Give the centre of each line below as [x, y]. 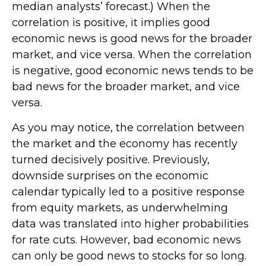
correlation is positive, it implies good [111, 23]
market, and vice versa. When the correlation [132, 55]
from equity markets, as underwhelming [120, 208]
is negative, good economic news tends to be [133, 71]
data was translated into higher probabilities [130, 224]
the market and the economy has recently [125, 144]
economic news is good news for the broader [132, 39]
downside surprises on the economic [110, 176]
